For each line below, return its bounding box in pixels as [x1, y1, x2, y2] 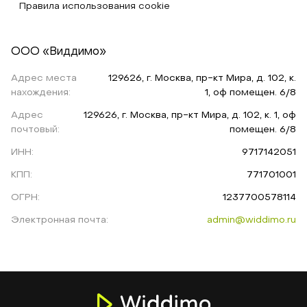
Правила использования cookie [19, 2, 170, 11]
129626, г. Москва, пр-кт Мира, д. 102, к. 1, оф [84, 111, 296, 120]
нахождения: [11, 88, 71, 97]
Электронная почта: [11, 216, 108, 225]
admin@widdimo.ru [207, 216, 296, 225]
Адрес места [11, 74, 77, 83]
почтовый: [11, 125, 60, 134]
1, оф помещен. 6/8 [205, 88, 296, 97]
